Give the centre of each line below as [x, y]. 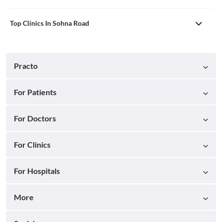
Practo [26, 65]
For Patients [35, 92]
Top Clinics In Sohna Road [50, 23]
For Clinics [32, 144]
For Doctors [35, 118]
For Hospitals [37, 170]
